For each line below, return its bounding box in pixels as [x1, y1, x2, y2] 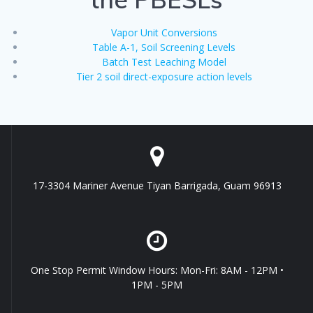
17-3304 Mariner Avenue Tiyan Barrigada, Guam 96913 [32, 179, 282, 192]
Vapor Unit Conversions [110, 26, 217, 40]
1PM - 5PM [131, 278, 182, 291]
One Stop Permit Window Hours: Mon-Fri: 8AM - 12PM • [30, 263, 284, 277]
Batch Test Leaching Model [101, 55, 226, 69]
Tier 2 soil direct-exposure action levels [75, 70, 252, 84]
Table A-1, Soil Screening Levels [92, 41, 235, 54]
